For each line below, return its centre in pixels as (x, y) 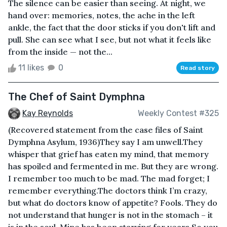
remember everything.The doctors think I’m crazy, (108, 191)
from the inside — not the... (60, 51)
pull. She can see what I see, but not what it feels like (110, 39)
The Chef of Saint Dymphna (77, 97)
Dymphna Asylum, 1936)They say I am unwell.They (105, 142)
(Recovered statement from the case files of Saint (106, 130)
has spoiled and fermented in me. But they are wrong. (113, 166)
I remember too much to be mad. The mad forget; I (109, 179)
